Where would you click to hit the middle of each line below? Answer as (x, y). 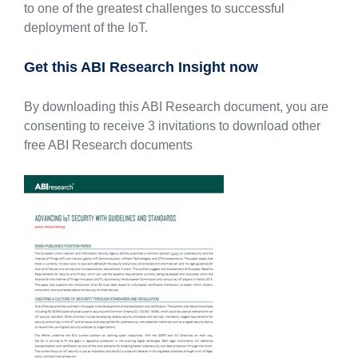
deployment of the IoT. (86, 28)
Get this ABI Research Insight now (141, 67)
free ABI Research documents (108, 145)
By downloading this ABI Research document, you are (176, 107)
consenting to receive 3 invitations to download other (172, 126)
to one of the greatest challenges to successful (154, 8)
